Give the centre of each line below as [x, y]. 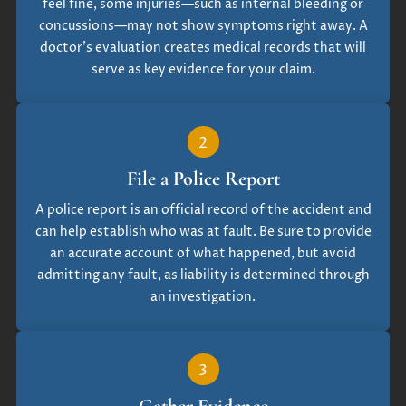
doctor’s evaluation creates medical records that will [203, 47]
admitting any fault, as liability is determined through [203, 275]
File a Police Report [203, 178]
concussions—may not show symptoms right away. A [203, 25]
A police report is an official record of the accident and [203, 209]
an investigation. [203, 296]
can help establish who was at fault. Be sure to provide [203, 231]
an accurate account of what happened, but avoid [203, 253]
